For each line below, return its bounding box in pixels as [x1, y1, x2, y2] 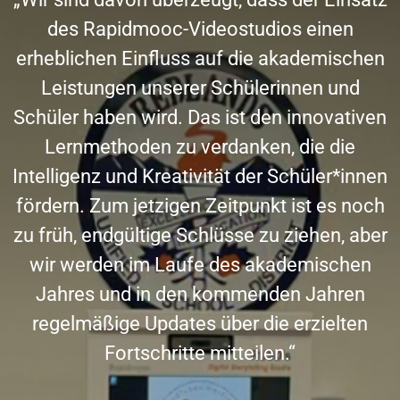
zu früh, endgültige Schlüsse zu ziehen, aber [12, 223, 387, 246]
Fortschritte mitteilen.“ [104, 341, 296, 364]
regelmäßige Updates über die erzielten [32, 312, 368, 335]
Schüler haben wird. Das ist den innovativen [13, 105, 387, 129]
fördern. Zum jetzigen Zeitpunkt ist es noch [15, 194, 385, 217]
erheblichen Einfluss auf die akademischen [15, 46, 385, 70]
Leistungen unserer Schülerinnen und [40, 76, 360, 99]
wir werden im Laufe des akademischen [29, 253, 371, 276]
